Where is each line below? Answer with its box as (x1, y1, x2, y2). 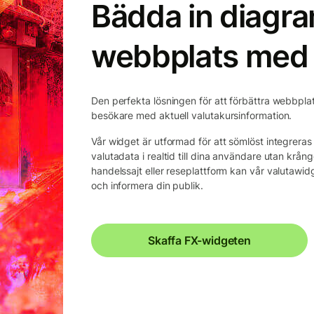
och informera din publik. (91, 179, 203, 191)
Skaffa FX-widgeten (148, 233, 251, 247)
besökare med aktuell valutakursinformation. (91, 109, 292, 121)
